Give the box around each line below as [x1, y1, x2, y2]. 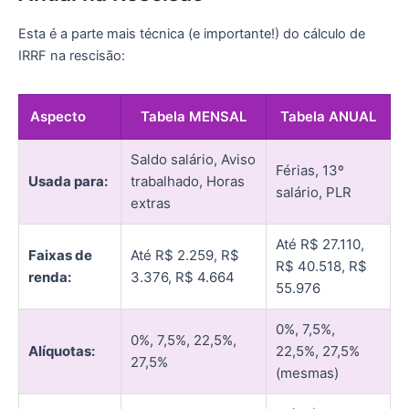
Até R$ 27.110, [276, 235, 364, 253]
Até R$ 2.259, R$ [131, 246, 239, 264]
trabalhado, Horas [131, 172, 245, 190]
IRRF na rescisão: [18, 47, 125, 64]
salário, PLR [276, 183, 351, 201]
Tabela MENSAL [141, 107, 246, 125]
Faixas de [28, 246, 92, 264]
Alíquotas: [28, 341, 95, 360]
